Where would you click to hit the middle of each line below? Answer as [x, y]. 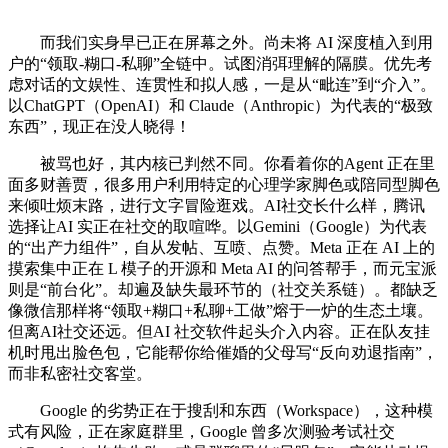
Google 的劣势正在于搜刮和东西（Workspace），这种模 [220, 411]
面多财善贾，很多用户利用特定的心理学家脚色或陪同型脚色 [224, 185]
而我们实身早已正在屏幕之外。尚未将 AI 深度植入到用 [220, 43]
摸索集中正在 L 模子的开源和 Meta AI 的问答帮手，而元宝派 [222, 269]
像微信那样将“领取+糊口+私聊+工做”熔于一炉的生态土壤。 [220, 311]
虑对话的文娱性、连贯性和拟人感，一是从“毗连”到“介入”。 [222, 85]
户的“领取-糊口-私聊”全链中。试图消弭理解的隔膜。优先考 [220, 64]
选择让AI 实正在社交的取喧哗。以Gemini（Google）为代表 [217, 227]
